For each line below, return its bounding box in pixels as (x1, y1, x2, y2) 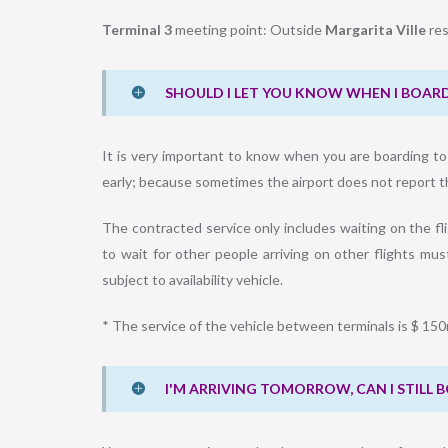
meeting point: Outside (172, 21, 325, 39)
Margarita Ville (325, 21, 426, 39)
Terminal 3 (102, 21, 172, 39)
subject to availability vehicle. (102, 271, 283, 289)
